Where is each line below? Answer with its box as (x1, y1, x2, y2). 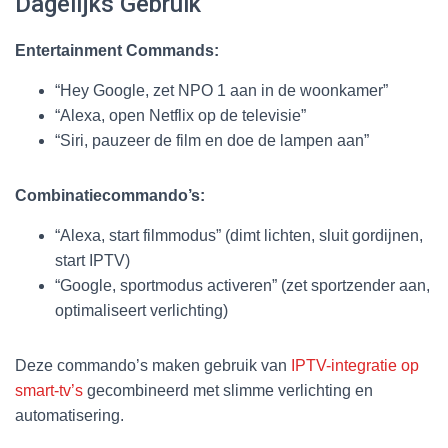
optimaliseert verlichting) (55, 301, 228, 319)
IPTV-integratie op (291, 356, 419, 374)
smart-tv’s (15, 381, 83, 399)
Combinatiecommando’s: (15, 186, 205, 204)
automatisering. (15, 406, 124, 424)
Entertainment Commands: (15, 41, 219, 59)
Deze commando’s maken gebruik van (15, 356, 291, 374)
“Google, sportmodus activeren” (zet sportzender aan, (55, 276, 430, 294)
